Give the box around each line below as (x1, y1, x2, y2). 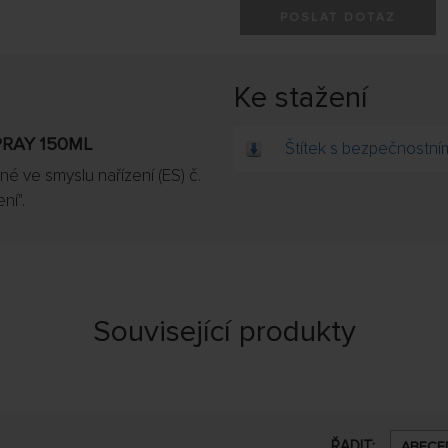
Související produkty (92, 313, 356, 350)
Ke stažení (234, 78, 368, 116)
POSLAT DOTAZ (279, 9, 397, 25)
